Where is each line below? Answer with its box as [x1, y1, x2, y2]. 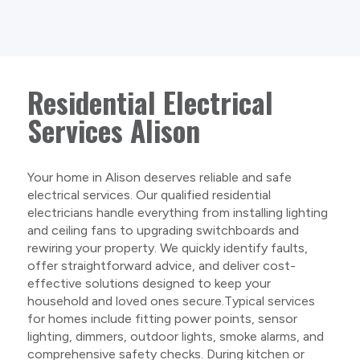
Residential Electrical [27, 80, 273, 123]
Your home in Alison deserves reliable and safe [27, 169, 292, 185]
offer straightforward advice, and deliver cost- [27, 257, 296, 273]
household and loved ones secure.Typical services [27, 292, 315, 309]
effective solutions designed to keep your [27, 275, 271, 291]
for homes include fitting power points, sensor [27, 310, 297, 326]
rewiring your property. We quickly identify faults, [27, 239, 308, 256]
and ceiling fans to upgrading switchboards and [27, 222, 299, 238]
